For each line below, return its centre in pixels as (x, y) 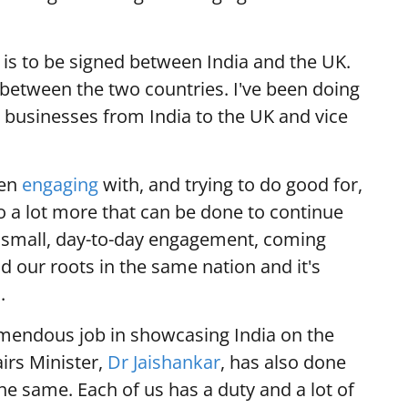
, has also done (283, 362)
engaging (60, 185)
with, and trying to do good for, (230, 185)
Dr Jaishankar (164, 362)
